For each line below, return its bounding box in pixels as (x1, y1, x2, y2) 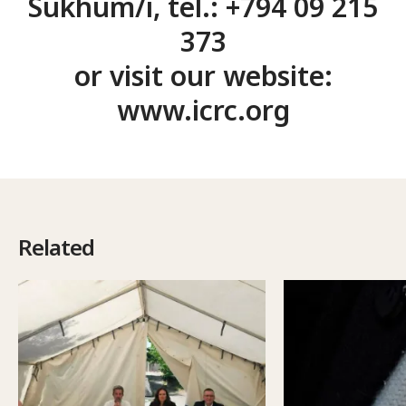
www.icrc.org (116, 92, 290, 129)
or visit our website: (73, 57, 333, 94)
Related (18, 232, 94, 262)
